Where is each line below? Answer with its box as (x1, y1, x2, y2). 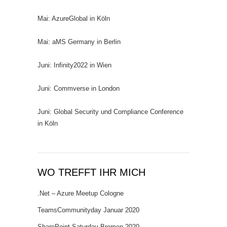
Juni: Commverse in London (37, 85, 120, 92)
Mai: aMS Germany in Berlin (37, 38, 121, 46)
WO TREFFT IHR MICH (37, 167, 145, 178)
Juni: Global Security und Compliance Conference (37, 108, 183, 116)
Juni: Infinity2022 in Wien (37, 61, 111, 69)
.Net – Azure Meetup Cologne (37, 190, 124, 197)
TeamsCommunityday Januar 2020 (37, 206, 139, 214)
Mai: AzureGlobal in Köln (37, 15, 110, 22)
